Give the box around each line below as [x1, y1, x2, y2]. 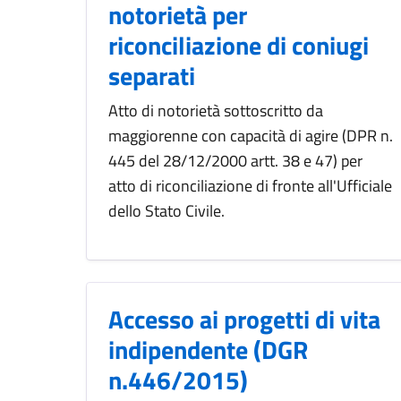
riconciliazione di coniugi [108, 26, 369, 65]
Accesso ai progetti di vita [108, 300, 380, 339]
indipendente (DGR [108, 330, 308, 370]
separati [108, 56, 195, 96]
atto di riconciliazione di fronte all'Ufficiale [108, 174, 392, 199]
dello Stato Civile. [108, 199, 225, 224]
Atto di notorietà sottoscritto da [108, 98, 323, 124]
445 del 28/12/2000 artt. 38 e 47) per [108, 149, 363, 174]
